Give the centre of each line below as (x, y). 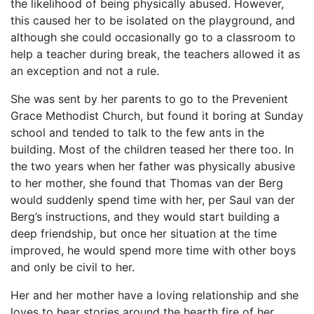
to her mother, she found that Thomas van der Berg (147, 183)
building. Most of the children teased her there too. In (152, 149)
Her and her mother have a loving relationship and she (155, 295)
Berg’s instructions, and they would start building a (145, 217)
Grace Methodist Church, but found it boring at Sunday (157, 116)
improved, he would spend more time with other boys (153, 250)
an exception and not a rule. (85, 71)
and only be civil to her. (73, 267)
